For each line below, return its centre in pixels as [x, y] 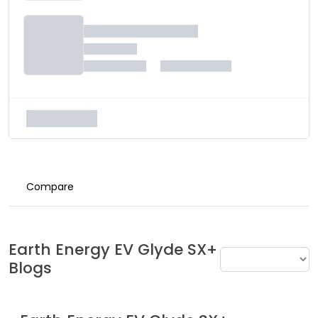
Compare [50, 187]
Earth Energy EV [71, 250]
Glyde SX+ [177, 250]
